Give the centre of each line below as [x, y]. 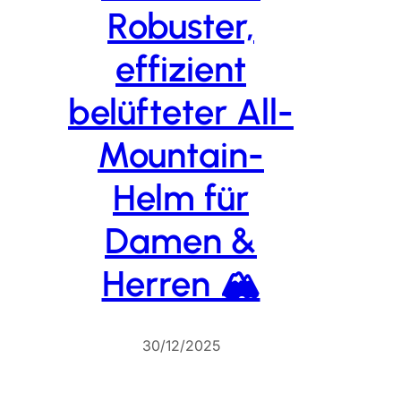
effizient [181, 69]
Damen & [181, 241]
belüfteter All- [181, 112]
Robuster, [181, 26]
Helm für [181, 198]
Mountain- [181, 155]
